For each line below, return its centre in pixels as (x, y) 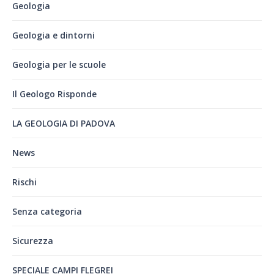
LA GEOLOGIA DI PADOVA (64, 123)
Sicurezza (33, 240)
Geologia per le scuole (59, 64)
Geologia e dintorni (54, 35)
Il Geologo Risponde (54, 94)
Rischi (24, 182)
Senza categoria (47, 211)
